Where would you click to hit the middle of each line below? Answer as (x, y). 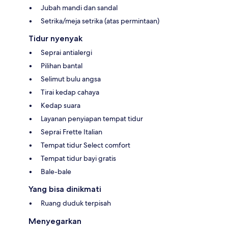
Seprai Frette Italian (72, 132)
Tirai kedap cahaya (70, 92)
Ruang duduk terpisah (76, 203)
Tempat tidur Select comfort (85, 145)
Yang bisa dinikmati (65, 189)
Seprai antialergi (66, 52)
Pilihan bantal (62, 65)
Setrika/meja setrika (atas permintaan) (100, 21)
